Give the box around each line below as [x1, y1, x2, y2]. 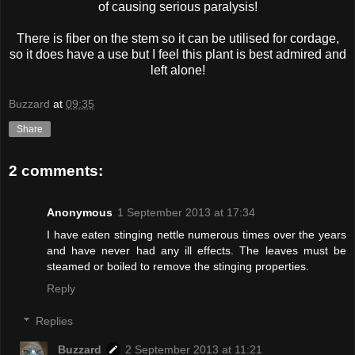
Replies [36, 315, 74, 328]
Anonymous [47, 205, 113, 219]
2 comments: [9, 162, 103, 180]
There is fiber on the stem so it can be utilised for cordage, [16, 31, 339, 45]
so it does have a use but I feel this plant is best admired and [9, 47, 346, 61]
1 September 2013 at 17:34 [117, 205, 255, 219]
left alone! [150, 63, 205, 77]
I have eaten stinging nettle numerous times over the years [47, 227, 346, 241]
